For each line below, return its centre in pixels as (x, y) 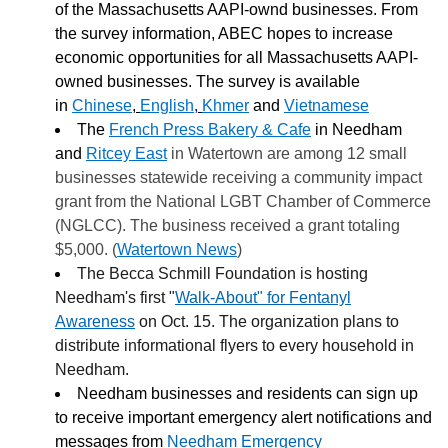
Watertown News (177, 250)
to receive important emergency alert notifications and (243, 418)
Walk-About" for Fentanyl (263, 298)
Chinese (102, 106)
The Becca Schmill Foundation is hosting (222, 274)
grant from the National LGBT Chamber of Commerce (243, 202)
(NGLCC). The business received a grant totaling (227, 226)
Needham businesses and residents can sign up (247, 394)
